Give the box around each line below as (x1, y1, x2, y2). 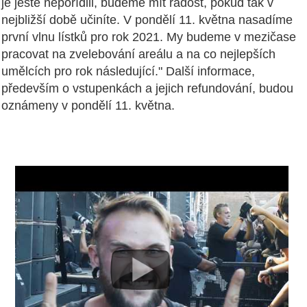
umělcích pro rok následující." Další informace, (1, 64, 255, 79)
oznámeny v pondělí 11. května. (1, 99, 175, 113)
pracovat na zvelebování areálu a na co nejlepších (1, 47, 275, 62)
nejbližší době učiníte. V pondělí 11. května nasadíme (1, 13, 293, 27)
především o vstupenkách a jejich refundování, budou (1, 82, 293, 96)
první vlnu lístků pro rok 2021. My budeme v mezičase (1, 30, 296, 45)
